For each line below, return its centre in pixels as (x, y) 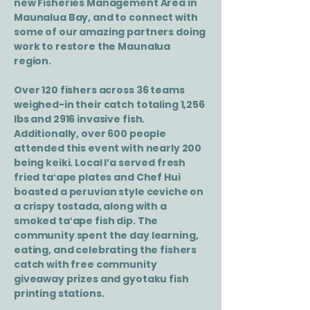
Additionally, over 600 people (90, 134)
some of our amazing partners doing (110, 32)
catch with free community (85, 264)
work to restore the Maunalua (92, 46)
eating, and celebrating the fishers (106, 250)
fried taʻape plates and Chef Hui (97, 177)
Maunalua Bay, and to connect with (106, 17)
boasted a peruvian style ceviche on (109, 192)
